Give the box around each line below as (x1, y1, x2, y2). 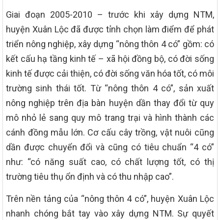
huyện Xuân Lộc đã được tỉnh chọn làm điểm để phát (6, 24, 214, 34)
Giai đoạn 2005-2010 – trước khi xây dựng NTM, (6, 9, 214, 20)
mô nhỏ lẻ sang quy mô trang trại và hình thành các (6, 112, 214, 123)
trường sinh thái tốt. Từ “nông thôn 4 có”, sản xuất (6, 82, 214, 93)
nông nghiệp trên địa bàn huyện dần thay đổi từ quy (6, 97, 214, 108)
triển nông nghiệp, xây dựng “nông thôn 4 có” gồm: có (6, 38, 214, 49)
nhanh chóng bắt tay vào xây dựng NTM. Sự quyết (6, 208, 214, 219)
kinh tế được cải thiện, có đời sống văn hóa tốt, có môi (6, 68, 214, 79)
